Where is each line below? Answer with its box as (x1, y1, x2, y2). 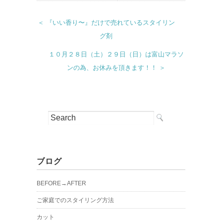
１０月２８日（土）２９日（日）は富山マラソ (48, 50, 184, 58)
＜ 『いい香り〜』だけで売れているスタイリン (37, 18, 175, 26)
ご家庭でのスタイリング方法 (37, 196, 114, 204)
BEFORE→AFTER (37, 179, 86, 187)
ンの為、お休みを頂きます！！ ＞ (66, 63, 166, 71)
